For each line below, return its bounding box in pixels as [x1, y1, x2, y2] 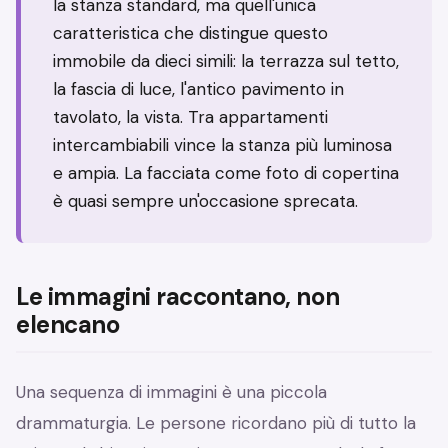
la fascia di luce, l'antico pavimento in [53, 78, 344, 101]
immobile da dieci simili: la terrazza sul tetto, [53, 50, 399, 73]
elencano [16, 309, 120, 341]
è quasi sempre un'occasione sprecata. [53, 190, 358, 213]
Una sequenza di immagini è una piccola [16, 381, 327, 404]
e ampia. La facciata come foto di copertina [53, 162, 399, 185]
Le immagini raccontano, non [16, 281, 340, 313]
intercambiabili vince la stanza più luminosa [53, 134, 392, 157]
